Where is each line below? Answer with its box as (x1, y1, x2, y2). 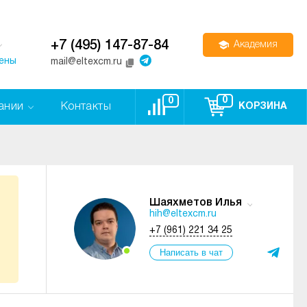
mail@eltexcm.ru (51, 58, 122, 66)
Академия (234, 40, 278, 49)
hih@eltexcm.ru (149, 210, 217, 219)
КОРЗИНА (238, 102, 287, 111)
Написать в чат (160, 247, 223, 258)
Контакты (60, 101, 111, 112)
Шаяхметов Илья (149, 198, 242, 208)
